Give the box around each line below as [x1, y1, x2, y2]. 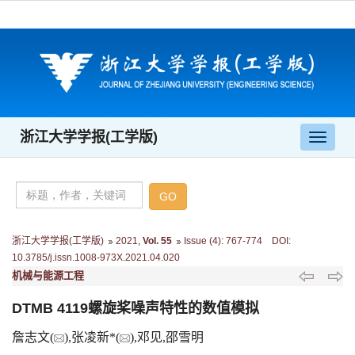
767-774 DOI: [223, 235, 291, 246]
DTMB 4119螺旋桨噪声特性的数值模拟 [12, 300, 259, 316]
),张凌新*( [64, 330, 120, 344]
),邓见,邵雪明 [130, 330, 204, 344]
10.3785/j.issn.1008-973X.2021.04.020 [12, 251, 180, 263]
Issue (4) [184, 235, 221, 246]
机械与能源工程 [12, 269, 84, 281]
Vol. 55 [143, 235, 172, 246]
